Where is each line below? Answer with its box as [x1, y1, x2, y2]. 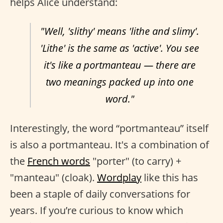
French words [27, 154, 90, 168]
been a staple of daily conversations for [10, 187, 190, 201]
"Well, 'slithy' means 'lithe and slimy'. [40, 24, 199, 38]
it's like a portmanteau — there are [44, 58, 196, 72]
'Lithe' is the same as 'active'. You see [40, 41, 199, 55]
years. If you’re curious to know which [10, 204, 183, 218]
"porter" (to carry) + [90, 154, 181, 168]
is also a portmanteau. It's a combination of [10, 138, 209, 152]
